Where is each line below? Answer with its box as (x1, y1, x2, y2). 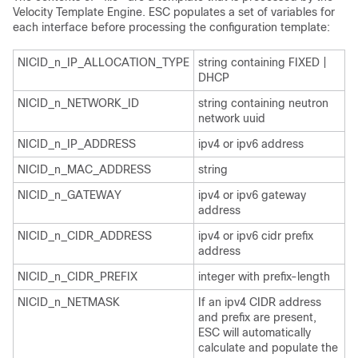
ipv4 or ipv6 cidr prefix (198, 229, 313, 242)
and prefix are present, (198, 311, 316, 324)
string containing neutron (198, 97, 328, 109)
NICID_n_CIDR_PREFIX (18, 270, 137, 283)
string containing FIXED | (198, 56, 327, 69)
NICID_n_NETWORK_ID (18, 97, 139, 109)
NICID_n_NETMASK (18, 296, 120, 308)
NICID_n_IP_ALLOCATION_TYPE (18, 56, 189, 69)
